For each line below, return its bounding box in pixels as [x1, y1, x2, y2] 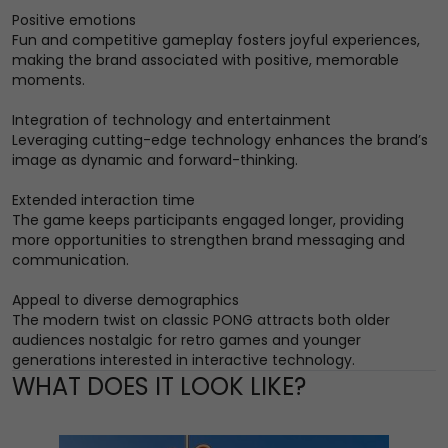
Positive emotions [12, 9, 136, 30]
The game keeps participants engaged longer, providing [12, 209, 404, 230]
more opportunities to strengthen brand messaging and [12, 229, 405, 250]
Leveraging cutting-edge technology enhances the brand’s [12, 129, 428, 150]
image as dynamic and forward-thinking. [12, 149, 298, 170]
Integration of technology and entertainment [12, 109, 331, 130]
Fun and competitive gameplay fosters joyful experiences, [12, 29, 420, 50]
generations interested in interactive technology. [12, 349, 355, 370]
